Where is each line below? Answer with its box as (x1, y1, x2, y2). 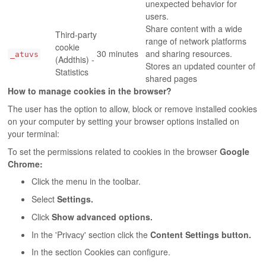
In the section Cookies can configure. (31, 246, 171, 258)
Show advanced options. (52, 210, 153, 223)
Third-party (55, 28, 97, 40)
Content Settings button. (150, 228, 252, 240)
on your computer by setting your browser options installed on (8, 115, 240, 127)
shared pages (145, 72, 198, 84)
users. (145, 9, 169, 22)
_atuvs (9, 49, 39, 59)
